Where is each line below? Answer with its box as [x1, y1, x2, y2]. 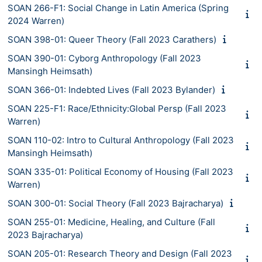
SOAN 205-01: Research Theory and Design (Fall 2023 [8, 247, 232, 259]
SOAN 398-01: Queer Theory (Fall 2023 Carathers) [8, 33, 216, 45]
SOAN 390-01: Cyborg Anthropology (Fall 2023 [8, 52, 201, 64]
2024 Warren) [8, 15, 64, 26]
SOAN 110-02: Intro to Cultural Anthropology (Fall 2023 [8, 134, 234, 146]
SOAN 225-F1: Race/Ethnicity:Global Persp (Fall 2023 [8, 102, 226, 114]
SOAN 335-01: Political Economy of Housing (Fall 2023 [8, 166, 233, 177]
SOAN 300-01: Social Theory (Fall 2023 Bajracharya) [8, 197, 223, 209]
